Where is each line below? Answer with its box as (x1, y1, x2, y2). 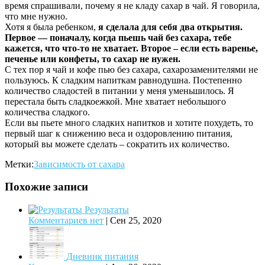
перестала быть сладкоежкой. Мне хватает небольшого (5, 96, 226, 106)
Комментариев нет (28, 215, 104, 226)
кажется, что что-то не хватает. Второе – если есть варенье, (5, 43, 258, 53)
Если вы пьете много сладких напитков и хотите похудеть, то (5, 117, 253, 128)
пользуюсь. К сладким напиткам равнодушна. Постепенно (5, 75, 242, 85)
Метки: (5, 159, 34, 169)
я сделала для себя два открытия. (98, 21, 243, 32)
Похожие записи (5, 180, 88, 193)
